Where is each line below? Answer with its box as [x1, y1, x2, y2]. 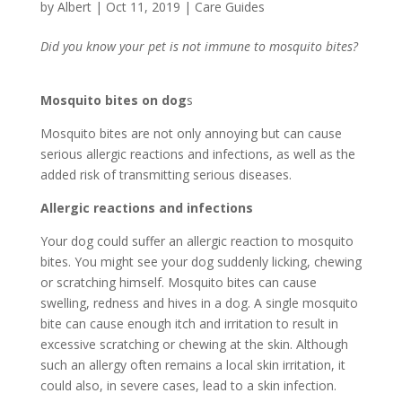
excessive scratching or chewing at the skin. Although [39, 336, 348, 354]
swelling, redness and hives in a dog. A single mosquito [39, 294, 358, 312]
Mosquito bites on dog [39, 92, 187, 109]
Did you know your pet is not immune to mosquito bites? [39, 38, 358, 56]
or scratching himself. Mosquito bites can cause [39, 274, 317, 292]
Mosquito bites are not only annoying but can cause [39, 125, 342, 143]
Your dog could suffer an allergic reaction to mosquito [39, 232, 354, 250]
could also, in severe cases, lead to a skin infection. [39, 377, 336, 395]
